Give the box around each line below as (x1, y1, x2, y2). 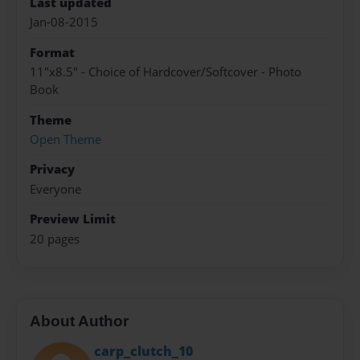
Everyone (30, 180, 81, 198)
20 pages (30, 230, 80, 247)
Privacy (30, 161, 75, 178)
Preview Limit (30, 211, 116, 228)
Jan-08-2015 (30, 14, 98, 31)
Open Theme (30, 131, 101, 148)
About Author (30, 313, 129, 330)
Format (30, 43, 75, 61)
